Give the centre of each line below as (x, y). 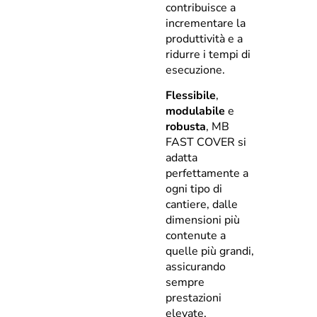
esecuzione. (195, 70)
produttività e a (204, 39)
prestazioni (194, 298)
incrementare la (206, 23)
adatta (181, 158)
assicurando (196, 267)
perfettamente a (207, 174)
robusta (186, 127)
